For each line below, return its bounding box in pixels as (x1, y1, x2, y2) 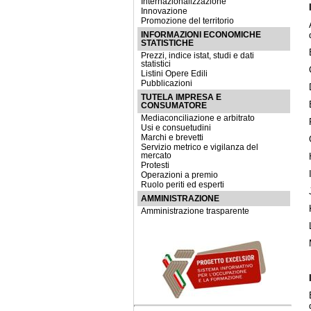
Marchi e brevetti (141, 133, 203, 142)
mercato (141, 151, 171, 160)
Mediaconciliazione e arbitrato (141, 114, 255, 122)
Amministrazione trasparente (141, 207, 249, 215)
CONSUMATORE (141, 101, 207, 110)
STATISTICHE (141, 39, 194, 47)
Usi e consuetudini (141, 124, 211, 132)
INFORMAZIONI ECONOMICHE (141, 31, 261, 39)
